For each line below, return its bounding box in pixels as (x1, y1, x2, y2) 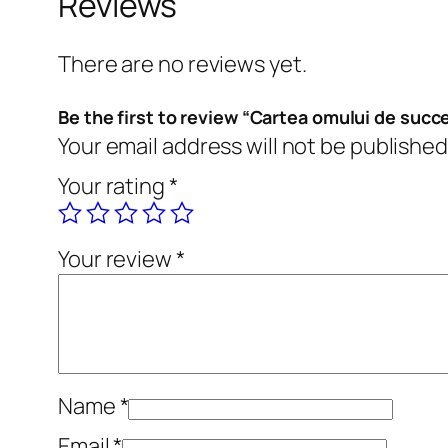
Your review (58, 244, 176, 275)
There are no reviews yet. (58, 49, 307, 80)
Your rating (58, 171, 169, 202)
